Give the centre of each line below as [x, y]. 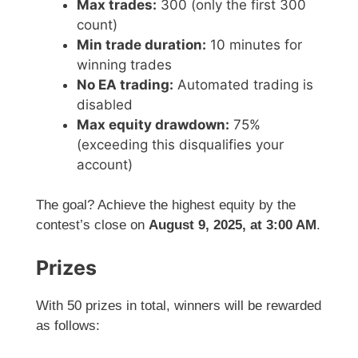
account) [105, 164]
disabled [105, 104]
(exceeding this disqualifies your [180, 144]
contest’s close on [92, 225]
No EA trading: [125, 84]
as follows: [68, 325]
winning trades [124, 64]
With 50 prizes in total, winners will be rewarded [179, 305]
